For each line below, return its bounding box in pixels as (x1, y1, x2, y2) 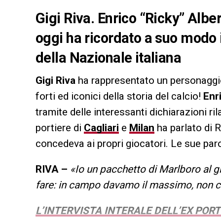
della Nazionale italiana (36, 49, 182, 67)
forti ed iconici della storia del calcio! (36, 90, 203, 103)
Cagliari (84, 122, 119, 134)
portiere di (36, 122, 84, 134)
